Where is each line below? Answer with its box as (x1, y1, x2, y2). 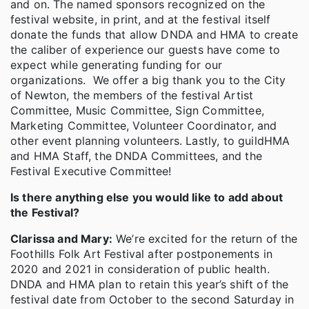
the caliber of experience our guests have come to (10, 42, 280, 57)
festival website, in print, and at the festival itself (10, 12, 271, 26)
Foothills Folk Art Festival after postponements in (10, 246, 273, 261)
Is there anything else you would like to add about (10, 190, 283, 204)
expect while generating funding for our (10, 57, 223, 72)
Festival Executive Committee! (10, 163, 172, 178)
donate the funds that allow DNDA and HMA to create (10, 27, 299, 41)
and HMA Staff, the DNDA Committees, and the (10, 148, 262, 163)
